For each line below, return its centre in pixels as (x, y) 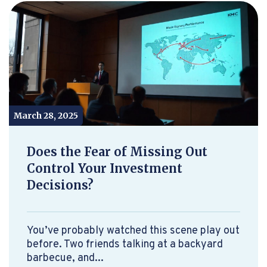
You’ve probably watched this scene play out (133, 231)
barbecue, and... (65, 258)
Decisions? (60, 185)
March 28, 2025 (46, 116)
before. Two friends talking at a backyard (125, 245)
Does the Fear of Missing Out (117, 152)
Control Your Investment (105, 168)
